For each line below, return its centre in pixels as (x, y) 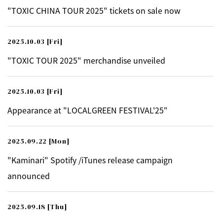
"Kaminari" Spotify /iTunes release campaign (90, 160)
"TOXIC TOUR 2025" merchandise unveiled (86, 60)
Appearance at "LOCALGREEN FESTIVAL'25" (88, 110)
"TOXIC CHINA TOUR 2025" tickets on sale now (94, 10)
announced (29, 176)
